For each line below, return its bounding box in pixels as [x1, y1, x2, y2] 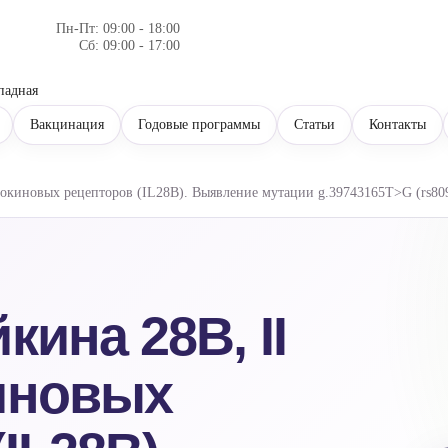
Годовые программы [138, 117, 261, 132]
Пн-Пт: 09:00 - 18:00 [56, 21, 181, 36]
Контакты [369, 117, 427, 132]
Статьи [294, 117, 336, 132]
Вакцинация [30, 117, 105, 132]
